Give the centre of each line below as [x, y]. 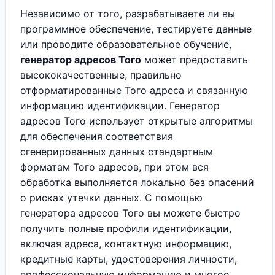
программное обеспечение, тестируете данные [136, 29]
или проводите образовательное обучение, [126, 44]
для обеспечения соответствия [97, 136]
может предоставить [195, 60]
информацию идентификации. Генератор [120, 106]
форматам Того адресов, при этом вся [114, 167]
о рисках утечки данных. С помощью [111, 198]
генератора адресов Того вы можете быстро [130, 213]
